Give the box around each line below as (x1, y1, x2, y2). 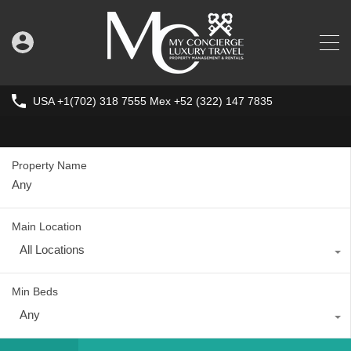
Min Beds (12, 285, 58, 299)
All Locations (20, 243, 85, 257)
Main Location (12, 220, 81, 233)
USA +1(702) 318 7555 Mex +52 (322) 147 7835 (33, 95, 273, 108)
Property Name (12, 159, 87, 172)
